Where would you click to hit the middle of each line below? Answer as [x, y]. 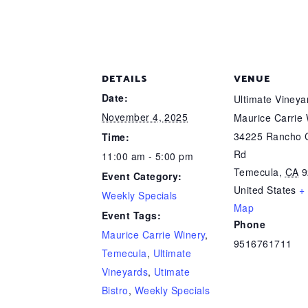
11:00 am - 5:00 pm [148, 156]
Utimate [172, 272]
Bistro [115, 290]
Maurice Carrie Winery [154, 234]
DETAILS [125, 79]
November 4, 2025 [145, 117]
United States [265, 190]
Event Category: [142, 176]
